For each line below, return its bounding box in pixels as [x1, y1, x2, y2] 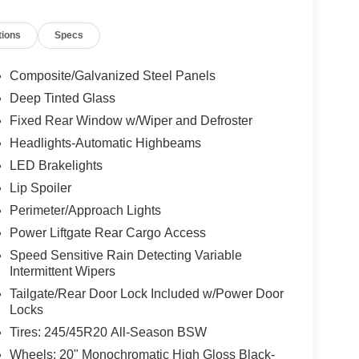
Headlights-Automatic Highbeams [9, 136, 201, 151]
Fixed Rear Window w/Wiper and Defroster [9, 114, 252, 128]
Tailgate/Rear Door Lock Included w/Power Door [9, 287, 284, 301]
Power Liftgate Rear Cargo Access [9, 226, 206, 240]
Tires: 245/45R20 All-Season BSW [9, 325, 207, 340]
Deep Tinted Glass [9, 91, 115, 106]
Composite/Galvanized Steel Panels [9, 69, 216, 83]
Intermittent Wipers [9, 264, 115, 279]
